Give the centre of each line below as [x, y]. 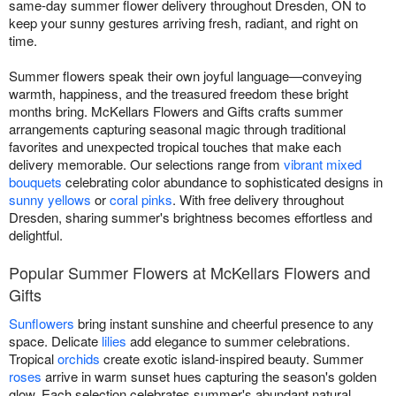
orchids [79, 358]
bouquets [35, 181]
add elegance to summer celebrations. [238, 340]
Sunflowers [42, 323]
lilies [114, 340]
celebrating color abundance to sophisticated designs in [222, 181]
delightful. [36, 234]
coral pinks [141, 199]
